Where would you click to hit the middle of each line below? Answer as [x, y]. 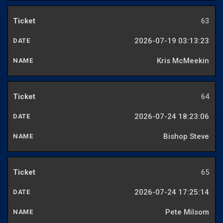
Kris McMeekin [183, 61]
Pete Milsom [187, 212]
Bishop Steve [186, 137]
